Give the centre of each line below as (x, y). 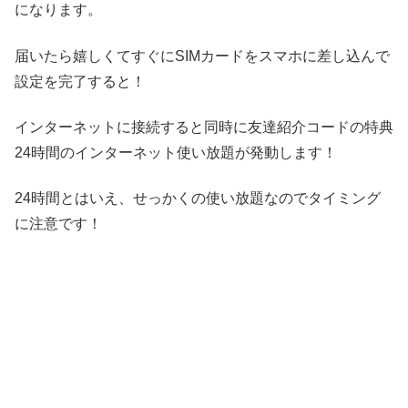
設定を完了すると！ (80, 81)
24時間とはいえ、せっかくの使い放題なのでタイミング (198, 199)
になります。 (58, 10)
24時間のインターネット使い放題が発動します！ (176, 152)
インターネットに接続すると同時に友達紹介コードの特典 (204, 127)
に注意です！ (58, 224)
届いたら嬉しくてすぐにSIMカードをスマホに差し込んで (202, 56)
